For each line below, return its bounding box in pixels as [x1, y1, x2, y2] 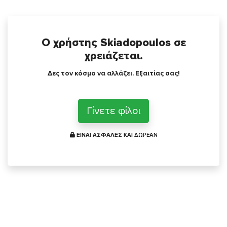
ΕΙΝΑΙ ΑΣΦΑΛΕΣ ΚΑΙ [74, 132, 134, 139]
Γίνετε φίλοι [87, 105, 140, 118]
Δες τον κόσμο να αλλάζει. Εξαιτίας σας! [47, 69, 180, 78]
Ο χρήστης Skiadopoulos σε [41, 36, 186, 50]
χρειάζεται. [84, 49, 143, 63]
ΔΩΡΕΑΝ [134, 132, 158, 139]
